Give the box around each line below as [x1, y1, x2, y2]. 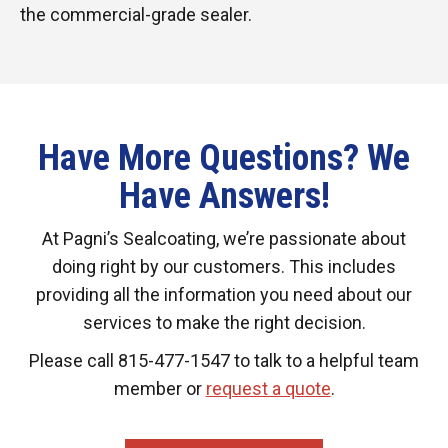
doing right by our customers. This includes [52, 255, 396, 277]
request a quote [205, 377, 331, 399]
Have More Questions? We [38, 136, 410, 179]
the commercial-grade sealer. [20, 3, 252, 25]
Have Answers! [118, 174, 330, 217]
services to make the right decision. [82, 311, 366, 333]
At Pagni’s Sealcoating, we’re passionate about [42, 227, 406, 249]
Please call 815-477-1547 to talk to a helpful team [29, 349, 419, 371]
